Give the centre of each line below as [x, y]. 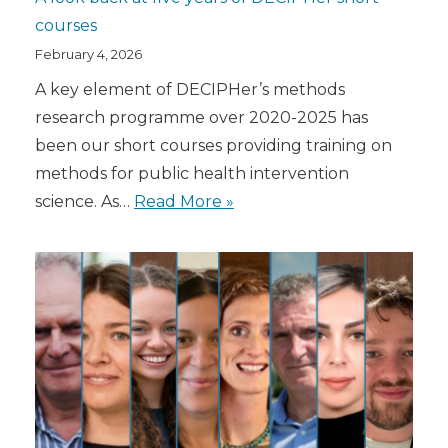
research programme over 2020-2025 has [201, 117]
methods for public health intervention [192, 173]
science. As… [84, 201]
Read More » [184, 201]
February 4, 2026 [88, 53]
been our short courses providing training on [213, 145]
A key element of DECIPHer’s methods [190, 89]
